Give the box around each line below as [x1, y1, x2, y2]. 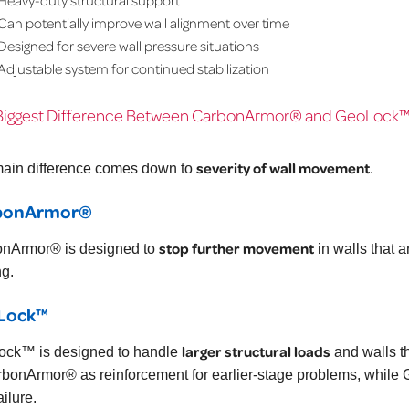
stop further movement [159, 238, 314, 257]
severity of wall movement [196, 158, 370, 177]
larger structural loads [182, 341, 330, 361]
